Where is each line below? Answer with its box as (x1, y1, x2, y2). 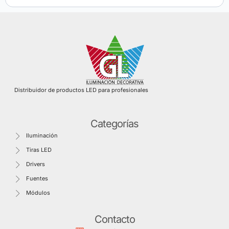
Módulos (26, 189, 50, 197)
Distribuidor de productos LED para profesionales (14, 86, 148, 94)
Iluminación (26, 132, 58, 140)
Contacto (94, 213, 135, 226)
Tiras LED (26, 146, 52, 154)
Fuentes (26, 175, 48, 182)
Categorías (90, 118, 139, 130)
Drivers (26, 161, 45, 168)
